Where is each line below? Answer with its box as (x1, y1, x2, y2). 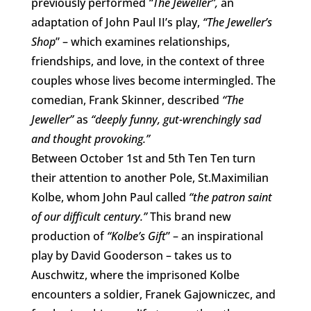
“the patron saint (188, 189, 272, 205)
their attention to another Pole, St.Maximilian (31, 169, 269, 185)
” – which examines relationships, (55, 33, 230, 49)
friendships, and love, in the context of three (31, 53, 264, 69)
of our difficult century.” (31, 208, 147, 224)
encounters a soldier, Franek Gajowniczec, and (31, 286, 276, 302)
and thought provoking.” (31, 131, 150, 146)
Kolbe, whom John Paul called (31, 189, 189, 205)
